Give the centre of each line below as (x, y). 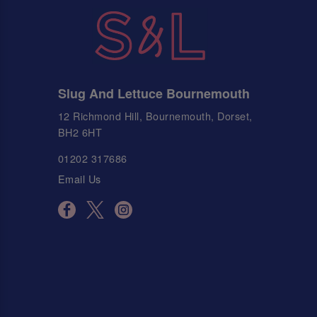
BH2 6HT (80, 132)
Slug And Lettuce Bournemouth (154, 93)
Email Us (79, 178)
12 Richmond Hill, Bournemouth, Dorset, (155, 116)
